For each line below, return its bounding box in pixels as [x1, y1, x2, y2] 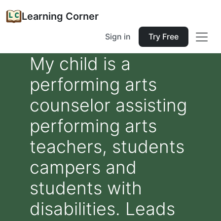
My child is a [30, 53, 131, 74]
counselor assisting [30, 94, 187, 116]
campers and [30, 156, 137, 178]
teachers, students [30, 136, 184, 157]
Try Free [148, 32, 179, 41]
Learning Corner [22, 10, 99, 22]
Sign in [105, 32, 131, 41]
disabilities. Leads [30, 198, 175, 220]
